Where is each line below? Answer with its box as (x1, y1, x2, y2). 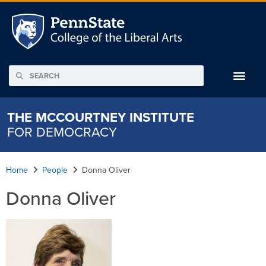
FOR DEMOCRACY (7, 122, 117, 142)
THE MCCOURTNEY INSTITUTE (7, 107, 194, 126)
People (42, 163, 68, 176)
